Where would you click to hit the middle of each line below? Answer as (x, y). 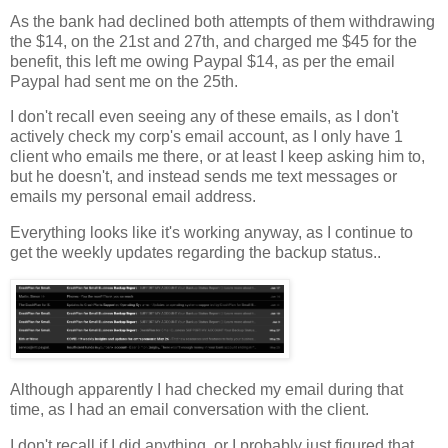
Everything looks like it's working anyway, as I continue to (211, 233)
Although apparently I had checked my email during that (206, 389)
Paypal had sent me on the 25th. (124, 81)
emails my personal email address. (133, 197)
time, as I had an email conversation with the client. (189, 409)
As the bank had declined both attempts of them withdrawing (222, 21)
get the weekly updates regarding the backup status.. (195, 253)
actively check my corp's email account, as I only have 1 (206, 137)
